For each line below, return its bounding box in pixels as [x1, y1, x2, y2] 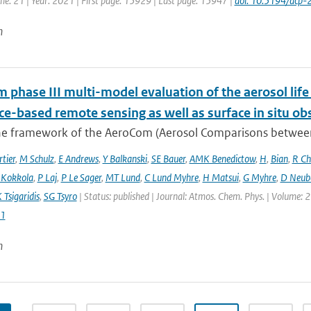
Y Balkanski [102, 152, 147, 165]
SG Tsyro [43, 190, 77, 203]
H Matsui [202, 171, 239, 184]
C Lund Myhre [144, 171, 199, 184]
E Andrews [58, 152, 99, 165]
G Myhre [242, 171, 276, 184]
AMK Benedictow [189, 152, 255, 165]
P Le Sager [60, 171, 101, 184]
